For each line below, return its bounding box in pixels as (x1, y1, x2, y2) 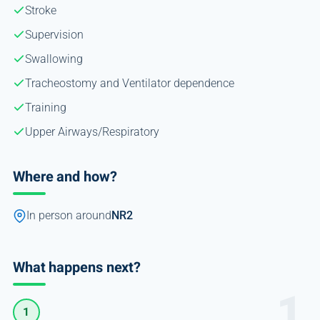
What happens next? (12, 256, 141, 278)
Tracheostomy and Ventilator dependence (24, 76, 234, 90)
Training (24, 100, 66, 114)
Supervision (24, 27, 84, 41)
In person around (26, 209, 111, 222)
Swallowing (24, 51, 83, 66)
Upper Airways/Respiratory (24, 124, 159, 139)
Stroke (24, 3, 56, 17)
